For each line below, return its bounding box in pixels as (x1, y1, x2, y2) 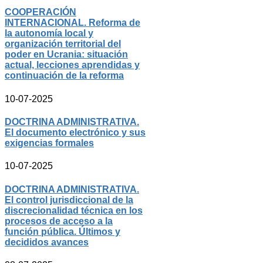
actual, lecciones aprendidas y (5, 60, 140, 70)
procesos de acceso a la (5, 215, 113, 226)
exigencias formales (5, 137, 94, 148)
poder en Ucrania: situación (5, 49, 128, 60)
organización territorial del (5, 39, 121, 49)
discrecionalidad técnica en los (5, 205, 143, 215)
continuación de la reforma (5, 70, 124, 81)
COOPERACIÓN (5, 7, 76, 18)
